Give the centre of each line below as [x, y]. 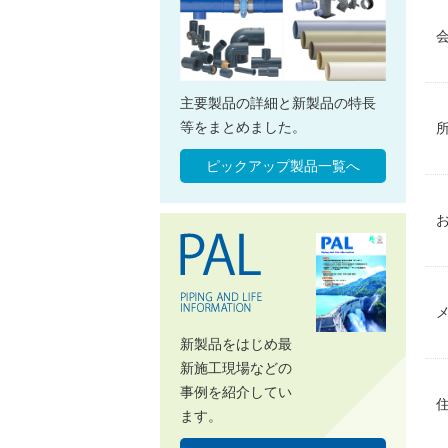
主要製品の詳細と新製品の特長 [278, 103]
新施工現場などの [236, 368]
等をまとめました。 [243, 127]
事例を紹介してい [236, 392]
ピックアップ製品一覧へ [282, 166]
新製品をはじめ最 [236, 344]
